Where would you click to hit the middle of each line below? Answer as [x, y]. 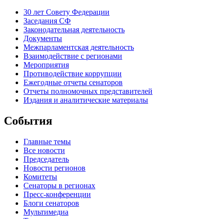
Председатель [46, 159]
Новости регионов [55, 168]
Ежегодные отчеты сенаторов [73, 83]
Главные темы [47, 141]
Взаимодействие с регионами [73, 56]
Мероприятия [46, 65]
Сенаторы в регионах [59, 185]
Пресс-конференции [57, 194]
